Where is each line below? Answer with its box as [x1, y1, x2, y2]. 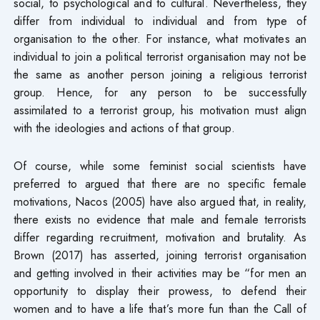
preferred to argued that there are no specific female [13, 174, 307, 192]
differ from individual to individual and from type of [13, 11, 307, 29]
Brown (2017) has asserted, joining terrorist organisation [13, 246, 307, 264]
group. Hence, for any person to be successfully [13, 83, 307, 101]
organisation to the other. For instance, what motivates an [13, 29, 307, 47]
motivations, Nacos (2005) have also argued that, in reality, [13, 192, 307, 210]
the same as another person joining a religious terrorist [13, 65, 307, 83]
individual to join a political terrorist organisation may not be [13, 47, 307, 65]
